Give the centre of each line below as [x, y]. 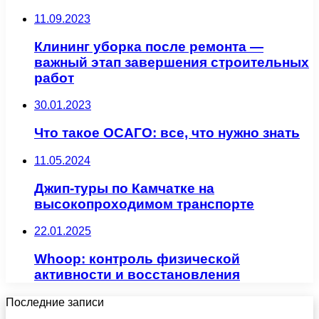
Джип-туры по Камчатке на [124, 188]
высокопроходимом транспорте [144, 204]
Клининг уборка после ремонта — [149, 46]
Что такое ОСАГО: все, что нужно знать [167, 133]
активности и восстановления [137, 275]
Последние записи [55, 302]
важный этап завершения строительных [172, 62]
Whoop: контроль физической [137, 259]
